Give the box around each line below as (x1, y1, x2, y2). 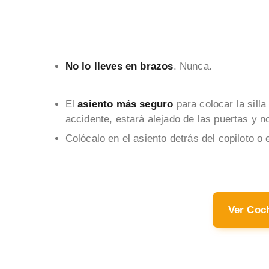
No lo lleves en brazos (65, 60, 174, 72)
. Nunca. (173, 60, 212, 72)
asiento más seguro (77, 98, 177, 110)
